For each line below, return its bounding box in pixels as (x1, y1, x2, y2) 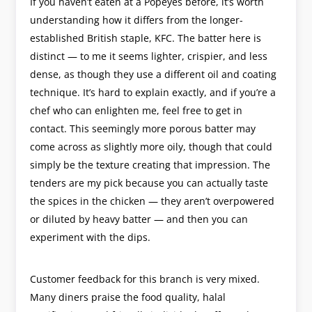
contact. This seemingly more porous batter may (30, 121, 256, 135)
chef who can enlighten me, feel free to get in (30, 103, 243, 117)
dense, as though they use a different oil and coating (30, 67, 277, 81)
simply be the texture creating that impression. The (30, 157, 271, 171)
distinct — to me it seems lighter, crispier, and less (30, 49, 268, 63)
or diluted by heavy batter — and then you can (30, 212, 249, 226)
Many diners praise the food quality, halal (30, 290, 226, 304)
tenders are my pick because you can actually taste (30, 175, 269, 189)
